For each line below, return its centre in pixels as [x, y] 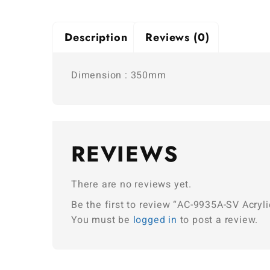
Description [96, 37]
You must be [102, 220]
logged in [155, 220]
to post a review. [218, 220]
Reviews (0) [177, 37]
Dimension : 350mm [119, 75]
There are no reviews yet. [131, 184]
